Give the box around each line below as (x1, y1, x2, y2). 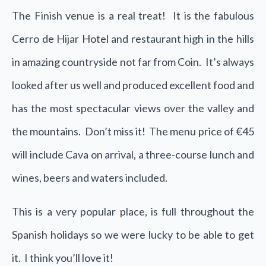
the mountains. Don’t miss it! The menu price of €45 (12, 125, 254, 138)
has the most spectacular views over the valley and (12, 102, 254, 115)
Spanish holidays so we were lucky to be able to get (12, 228, 254, 241)
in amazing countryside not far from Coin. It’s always (12, 55, 254, 68)
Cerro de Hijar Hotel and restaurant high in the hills (12, 32, 254, 45)
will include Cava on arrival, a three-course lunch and (12, 148, 254, 161)
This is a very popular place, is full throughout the (12, 205, 254, 218)
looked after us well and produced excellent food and (12, 78, 254, 91)
